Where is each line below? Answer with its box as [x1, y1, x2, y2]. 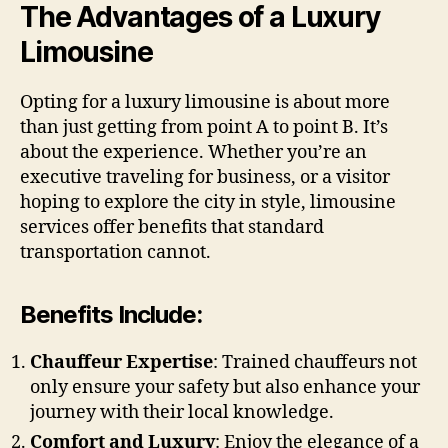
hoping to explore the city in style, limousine [20, 190, 396, 214]
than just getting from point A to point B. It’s [20, 115, 388, 139]
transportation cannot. [20, 240, 211, 264]
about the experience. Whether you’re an [20, 140, 367, 164]
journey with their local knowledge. [30, 400, 334, 424]
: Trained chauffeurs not [213, 350, 417, 374]
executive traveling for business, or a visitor [20, 165, 390, 189]
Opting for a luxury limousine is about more [20, 90, 390, 114]
